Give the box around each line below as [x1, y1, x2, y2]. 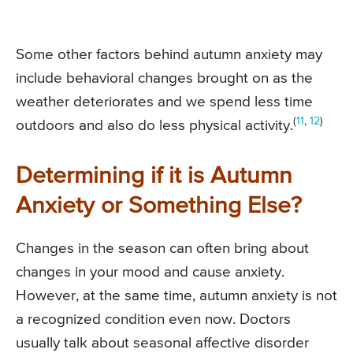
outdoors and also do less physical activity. [16, 117, 293, 133]
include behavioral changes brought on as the [16, 70, 313, 86]
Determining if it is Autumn [16, 164, 292, 188]
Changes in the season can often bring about [16, 240, 309, 256]
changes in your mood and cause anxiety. [16, 264, 284, 280]
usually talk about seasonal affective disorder [16, 335, 309, 351]
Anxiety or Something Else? [16, 194, 302, 218]
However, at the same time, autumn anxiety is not [16, 288, 337, 303]
